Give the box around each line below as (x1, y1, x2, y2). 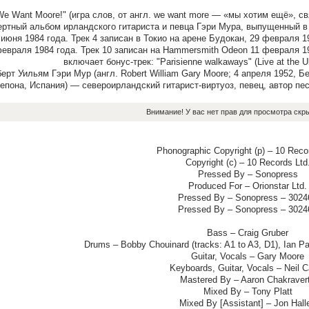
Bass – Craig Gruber (207, 228, 288, 239)
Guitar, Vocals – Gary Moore (191, 251, 304, 262)
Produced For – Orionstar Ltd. (188, 181, 307, 192)
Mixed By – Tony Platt (203, 286, 292, 297)
